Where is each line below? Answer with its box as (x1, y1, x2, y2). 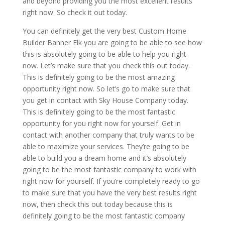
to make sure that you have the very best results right (22, 188, 197, 198)
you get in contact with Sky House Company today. (22, 95, 188, 105)
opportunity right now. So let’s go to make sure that (22, 84, 190, 94)
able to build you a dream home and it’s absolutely (22, 153, 186, 163)
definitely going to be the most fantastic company (22, 211, 185, 221)
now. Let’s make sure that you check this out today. (22, 61, 190, 71)
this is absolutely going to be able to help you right (22, 49, 186, 59)
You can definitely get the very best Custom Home (22, 26, 186, 36)
